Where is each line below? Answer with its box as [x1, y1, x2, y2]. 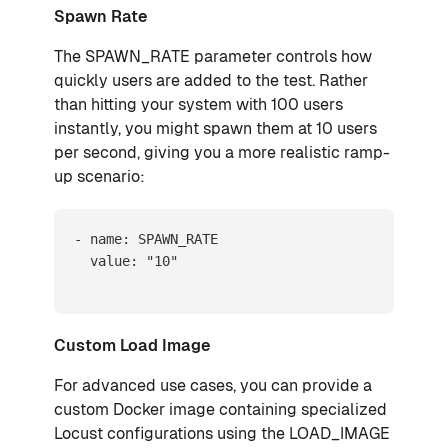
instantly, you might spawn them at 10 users [54, 118, 377, 138]
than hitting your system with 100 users [54, 94, 343, 114]
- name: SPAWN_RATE [74, 230, 218, 247]
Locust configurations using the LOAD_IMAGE [54, 423, 390, 443]
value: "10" [74, 252, 178, 269]
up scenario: [54, 166, 145, 186]
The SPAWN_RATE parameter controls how [54, 46, 372, 66]
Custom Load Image [54, 335, 211, 355]
